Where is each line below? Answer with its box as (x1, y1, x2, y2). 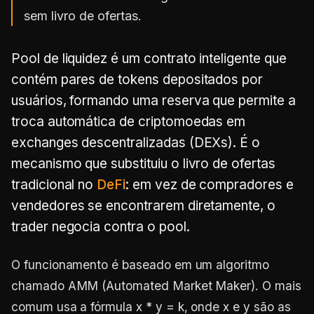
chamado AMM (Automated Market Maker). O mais (11, 278, 301, 293)
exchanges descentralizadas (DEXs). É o (11, 135, 261, 151)
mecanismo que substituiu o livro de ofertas (11, 156, 275, 172)
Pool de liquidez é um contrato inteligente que (11, 50, 287, 67)
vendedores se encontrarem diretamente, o (11, 198, 275, 214)
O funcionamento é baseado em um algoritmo (11, 257, 269, 272)
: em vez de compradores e (125, 177, 294, 193)
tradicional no (11, 177, 97, 193)
